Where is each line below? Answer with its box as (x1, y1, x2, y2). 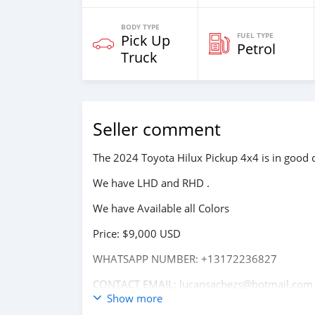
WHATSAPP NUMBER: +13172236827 (93, 252, 277, 266)
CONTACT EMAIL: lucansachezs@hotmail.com (93, 277, 313, 291)
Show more (107, 291, 162, 305)
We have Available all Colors (93, 201, 229, 215)
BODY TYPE (121, 22, 160, 32)
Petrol (237, 39, 276, 58)
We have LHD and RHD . (93, 176, 210, 190)
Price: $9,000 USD (93, 226, 181, 240)
